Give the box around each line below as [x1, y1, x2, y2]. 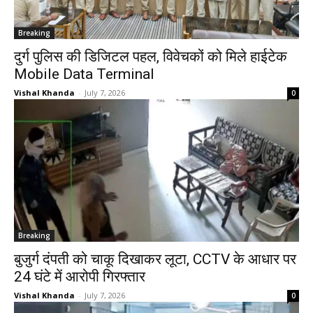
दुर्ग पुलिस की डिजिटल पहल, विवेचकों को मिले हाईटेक [14, 48, 287, 65]
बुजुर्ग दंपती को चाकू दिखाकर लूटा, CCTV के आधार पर [14, 251, 296, 268]
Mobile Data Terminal [14, 66, 154, 82]
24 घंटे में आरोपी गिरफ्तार [14, 268, 145, 285]
